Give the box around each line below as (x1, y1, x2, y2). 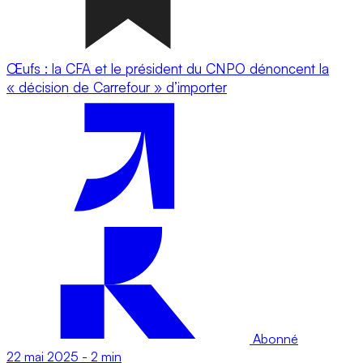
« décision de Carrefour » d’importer (6, 78, 227, 96)
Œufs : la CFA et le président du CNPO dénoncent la (6, 59, 329, 77)
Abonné (250, 330, 298, 347)
